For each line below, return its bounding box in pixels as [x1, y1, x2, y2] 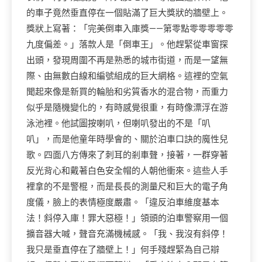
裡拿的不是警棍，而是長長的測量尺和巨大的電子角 [26, 181, 228, 192]
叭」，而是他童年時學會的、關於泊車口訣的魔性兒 [26, 134, 228, 144]
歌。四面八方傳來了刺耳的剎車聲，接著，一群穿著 [26, 150, 228, 160]
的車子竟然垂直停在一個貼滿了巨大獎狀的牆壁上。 [26, 8, 228, 18]
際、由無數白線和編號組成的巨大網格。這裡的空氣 [26, 71, 228, 81]
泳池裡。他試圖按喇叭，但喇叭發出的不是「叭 [26, 118, 211, 129]
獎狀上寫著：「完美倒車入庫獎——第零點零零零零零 [26, 23, 233, 34]
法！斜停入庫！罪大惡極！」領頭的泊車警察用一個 [26, 213, 228, 223]
